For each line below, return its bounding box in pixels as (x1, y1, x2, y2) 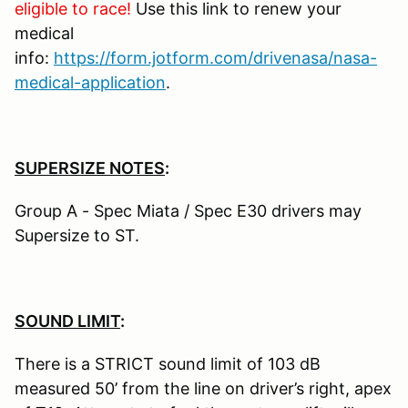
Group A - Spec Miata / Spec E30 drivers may (15, 201, 362, 221)
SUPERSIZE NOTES (15, 158, 165, 178)
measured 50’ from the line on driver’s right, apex (15, 379, 392, 399)
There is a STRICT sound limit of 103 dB (15, 354, 321, 374)
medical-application (15, 73, 166, 93)
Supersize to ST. (15, 226, 139, 246)
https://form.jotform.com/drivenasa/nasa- (54, 48, 377, 68)
